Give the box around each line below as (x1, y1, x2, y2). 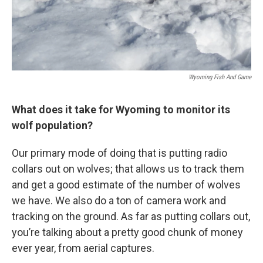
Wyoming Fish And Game (188, 73, 251, 82)
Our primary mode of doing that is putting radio (12, 147, 227, 160)
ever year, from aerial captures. (12, 242, 154, 255)
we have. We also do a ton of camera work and (12, 194, 226, 207)
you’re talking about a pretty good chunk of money (12, 226, 243, 239)
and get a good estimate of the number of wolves (12, 178, 241, 191)
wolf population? (12, 119, 93, 132)
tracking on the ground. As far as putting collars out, (12, 210, 250, 223)
